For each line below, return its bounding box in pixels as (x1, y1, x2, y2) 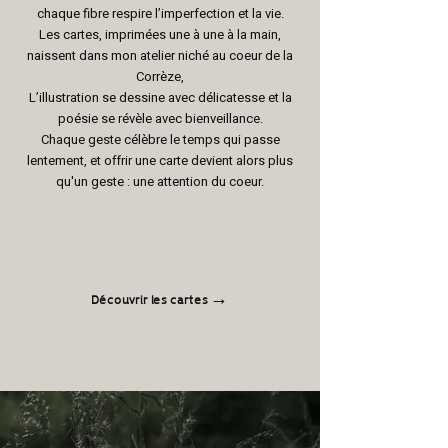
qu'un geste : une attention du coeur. (56, 172, 264, 191)
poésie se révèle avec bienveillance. (57, 109, 263, 128)
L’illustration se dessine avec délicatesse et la (28, 88, 292, 107)
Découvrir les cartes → (90, 286, 230, 310)
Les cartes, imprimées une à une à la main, (39, 25, 281, 44)
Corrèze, (136, 67, 184, 86)
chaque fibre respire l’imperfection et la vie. (36, 4, 284, 23)
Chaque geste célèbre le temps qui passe (40, 130, 280, 149)
